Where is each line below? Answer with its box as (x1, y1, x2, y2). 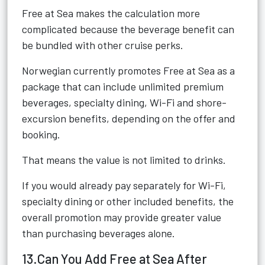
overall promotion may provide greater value (22, 211, 221, 224)
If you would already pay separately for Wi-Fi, (22, 179, 226, 192)
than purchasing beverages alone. (22, 227, 175, 240)
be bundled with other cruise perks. (22, 38, 183, 51)
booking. (22, 128, 60, 141)
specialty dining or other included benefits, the (22, 195, 234, 208)
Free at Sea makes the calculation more (22, 7, 200, 20)
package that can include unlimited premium (22, 80, 224, 93)
